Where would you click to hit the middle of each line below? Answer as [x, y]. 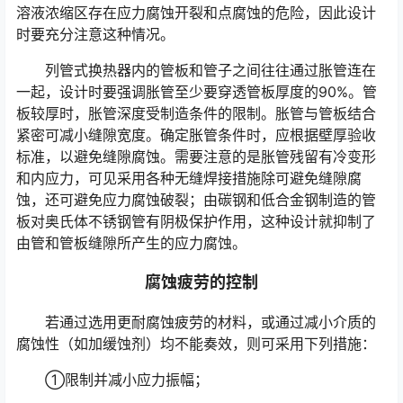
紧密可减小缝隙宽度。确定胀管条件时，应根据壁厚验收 [196, 135]
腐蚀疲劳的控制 [201, 282]
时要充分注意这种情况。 [95, 35]
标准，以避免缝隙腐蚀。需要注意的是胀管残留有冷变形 [196, 157]
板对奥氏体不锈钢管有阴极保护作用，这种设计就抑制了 [196, 222]
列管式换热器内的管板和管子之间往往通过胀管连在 [210, 71]
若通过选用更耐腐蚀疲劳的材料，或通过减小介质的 [210, 322]
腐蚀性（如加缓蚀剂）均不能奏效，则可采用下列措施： [196, 344]
